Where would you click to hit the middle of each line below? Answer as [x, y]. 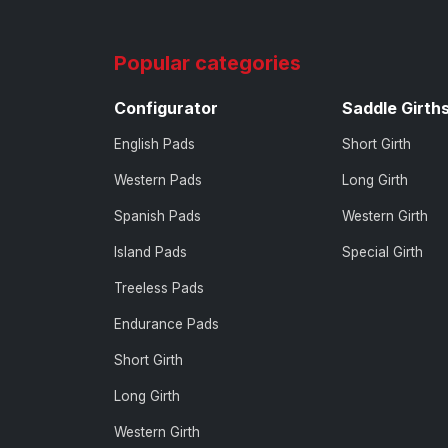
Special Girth [382, 251]
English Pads [154, 143]
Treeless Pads [159, 287]
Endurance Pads [166, 323]
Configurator [166, 107]
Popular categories [207, 62]
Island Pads [150, 251]
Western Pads [158, 179]
